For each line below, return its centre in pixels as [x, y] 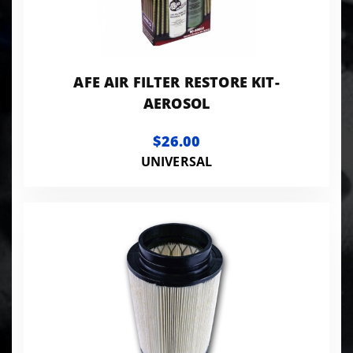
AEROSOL [176, 103]
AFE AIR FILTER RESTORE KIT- [176, 82]
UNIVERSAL [176, 161]
